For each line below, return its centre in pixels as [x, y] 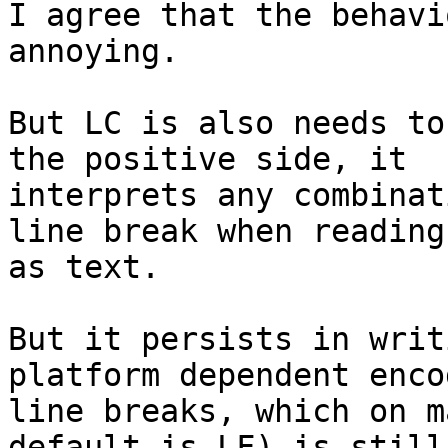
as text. [84, 267]
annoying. [93, 51]
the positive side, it [217, 159]
